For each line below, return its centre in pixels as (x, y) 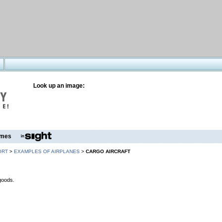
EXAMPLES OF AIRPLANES (47, 151)
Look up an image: (59, 86)
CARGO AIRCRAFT (108, 151)
